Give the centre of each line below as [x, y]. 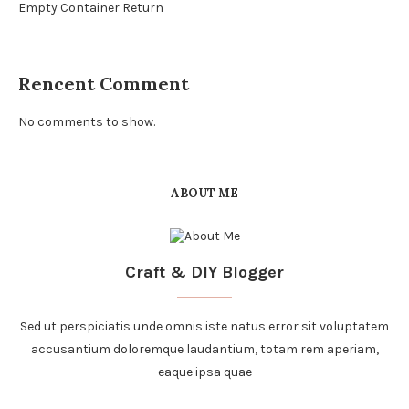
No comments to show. [87, 122]
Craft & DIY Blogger [204, 272]
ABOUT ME [204, 193]
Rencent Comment [104, 84]
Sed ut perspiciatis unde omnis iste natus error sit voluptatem [204, 326]
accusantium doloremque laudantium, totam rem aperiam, [204, 349]
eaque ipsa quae [204, 372]
